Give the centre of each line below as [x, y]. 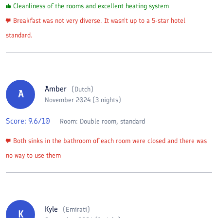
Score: [17, 121]
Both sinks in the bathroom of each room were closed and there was [110, 141]
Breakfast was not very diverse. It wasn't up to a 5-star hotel [99, 20]
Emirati [76, 209]
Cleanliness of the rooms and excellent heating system [91, 6]
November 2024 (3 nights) [83, 100]
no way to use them [33, 155]
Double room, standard [112, 121]
